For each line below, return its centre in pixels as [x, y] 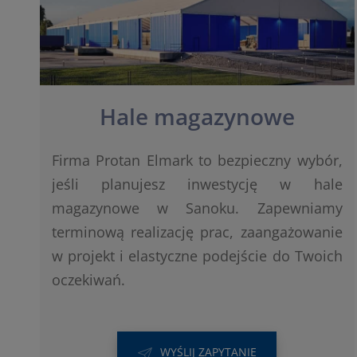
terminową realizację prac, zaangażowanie [197, 232]
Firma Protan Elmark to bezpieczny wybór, [197, 161]
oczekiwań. [88, 280]
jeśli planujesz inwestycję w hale [197, 184]
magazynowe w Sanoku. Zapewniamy [197, 208]
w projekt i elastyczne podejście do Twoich [197, 256]
